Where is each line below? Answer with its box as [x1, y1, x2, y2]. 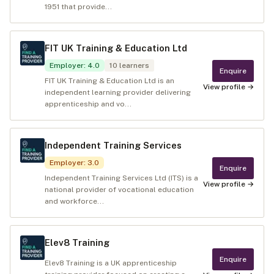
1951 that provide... [45, 2, 112, 11]
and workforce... [45, 197, 104, 206]
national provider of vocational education [45, 185, 194, 194]
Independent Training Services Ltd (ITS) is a [45, 174, 198, 182]
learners [117, 61, 149, 70]
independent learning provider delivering [45, 88, 191, 97]
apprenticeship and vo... [45, 100, 131, 108]
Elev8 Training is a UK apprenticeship [45, 259, 177, 267]
